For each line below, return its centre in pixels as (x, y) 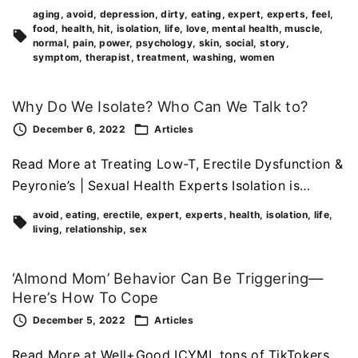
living (46, 229)
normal (50, 43)
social (239, 43)
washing (213, 58)
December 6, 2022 (80, 129)
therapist (108, 58)
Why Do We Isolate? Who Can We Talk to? (160, 107)
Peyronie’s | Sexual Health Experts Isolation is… (161, 185)
